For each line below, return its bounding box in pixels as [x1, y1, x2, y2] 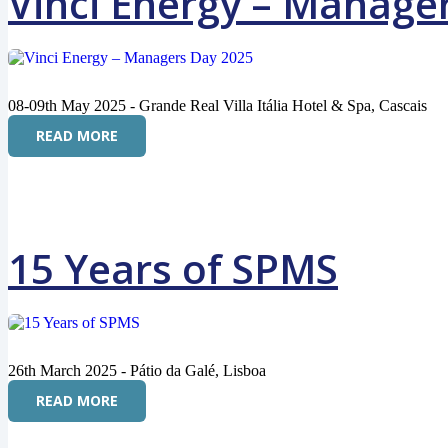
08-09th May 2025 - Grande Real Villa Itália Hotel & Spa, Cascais [8, 97, 427, 114]
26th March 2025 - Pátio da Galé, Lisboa [8, 362, 266, 379]
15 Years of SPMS [8, 241, 338, 296]
